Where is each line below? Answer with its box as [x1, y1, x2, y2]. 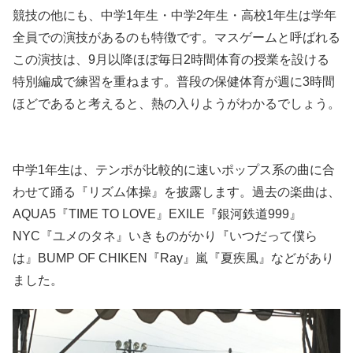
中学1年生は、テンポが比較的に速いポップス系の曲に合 [13, 162, 335, 176]
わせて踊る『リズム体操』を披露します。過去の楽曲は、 [13, 184, 340, 199]
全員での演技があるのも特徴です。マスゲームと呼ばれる [13, 30, 340, 44]
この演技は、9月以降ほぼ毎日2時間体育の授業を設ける [13, 52, 329, 66]
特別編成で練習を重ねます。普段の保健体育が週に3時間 [13, 74, 335, 88]
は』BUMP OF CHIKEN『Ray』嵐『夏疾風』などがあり [13, 251, 334, 265]
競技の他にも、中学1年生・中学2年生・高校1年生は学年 [13, 8, 336, 22]
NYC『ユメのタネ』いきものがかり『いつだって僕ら [13, 229, 318, 243]
